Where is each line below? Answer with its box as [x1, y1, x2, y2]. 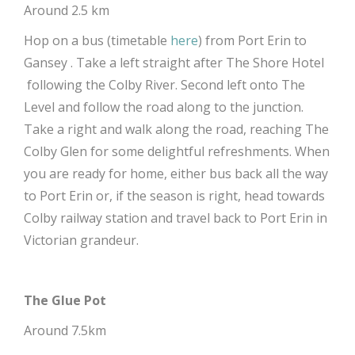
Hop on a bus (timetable [24, 32, 170, 49]
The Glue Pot [24, 292, 106, 309]
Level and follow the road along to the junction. [24, 98, 303, 116]
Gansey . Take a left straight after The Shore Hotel [24, 54, 324, 71]
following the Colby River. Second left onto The [24, 76, 305, 94]
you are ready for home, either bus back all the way [24, 165, 328, 182]
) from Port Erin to [198, 32, 307, 49]
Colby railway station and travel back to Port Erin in [24, 209, 327, 227]
